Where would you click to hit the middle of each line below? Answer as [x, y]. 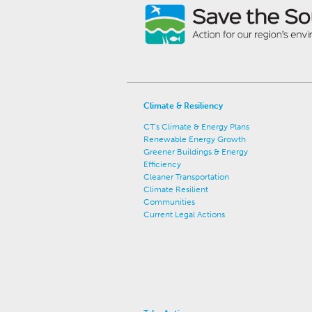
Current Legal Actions [184, 214]
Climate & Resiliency [183, 106]
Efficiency [162, 164]
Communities [169, 202]
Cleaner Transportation [186, 177]
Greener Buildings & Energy [196, 151]
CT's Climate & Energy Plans [196, 126]
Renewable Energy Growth [195, 139]
